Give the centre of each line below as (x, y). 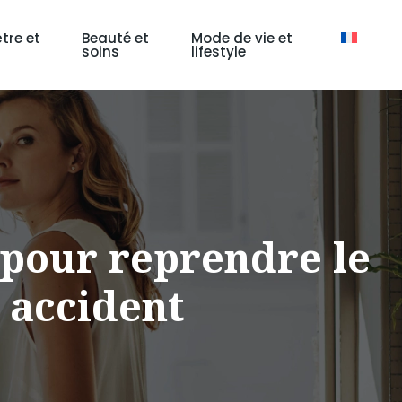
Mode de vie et (241, 38)
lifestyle (218, 52)
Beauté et (116, 38)
